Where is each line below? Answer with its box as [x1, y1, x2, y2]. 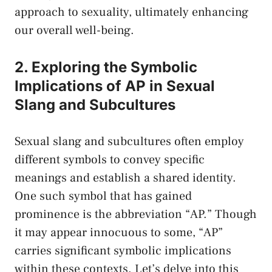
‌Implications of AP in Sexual [15, 77, 215, 95]
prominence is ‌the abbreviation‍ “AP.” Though [15, 206, 257, 223]
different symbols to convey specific [15, 152, 205, 168]
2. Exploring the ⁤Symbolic [15, 58, 197, 76]
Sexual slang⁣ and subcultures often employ [15, 134, 244, 150]
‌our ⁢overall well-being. [15, 22, 134, 39]
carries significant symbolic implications [15, 243, 231, 259]
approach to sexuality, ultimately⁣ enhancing [15, 4, 248, 21]
